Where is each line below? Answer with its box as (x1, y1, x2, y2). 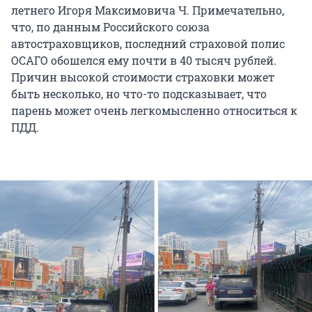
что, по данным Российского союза (11, 19, 210, 35)
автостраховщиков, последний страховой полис (11, 36, 285, 52)
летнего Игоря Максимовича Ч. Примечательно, (11, 3, 284, 18)
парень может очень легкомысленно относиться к (11, 103, 297, 118)
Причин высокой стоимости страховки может (11, 70, 274, 85)
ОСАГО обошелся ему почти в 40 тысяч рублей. (11, 53, 276, 68)
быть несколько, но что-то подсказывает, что (11, 86, 267, 102)
